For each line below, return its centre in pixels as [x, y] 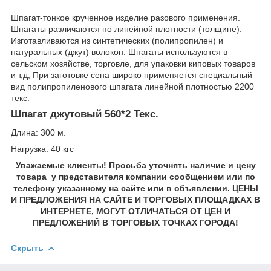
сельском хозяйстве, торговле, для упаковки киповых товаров [133, 63]
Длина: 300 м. [38, 132]
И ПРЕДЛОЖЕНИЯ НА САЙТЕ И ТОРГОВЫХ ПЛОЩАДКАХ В [135, 199]
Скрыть [27, 248]
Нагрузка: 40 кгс [42, 149]
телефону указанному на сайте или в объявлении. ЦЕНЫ [135, 188]
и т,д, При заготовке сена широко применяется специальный [132, 75]
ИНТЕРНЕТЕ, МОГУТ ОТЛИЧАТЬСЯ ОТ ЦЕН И [135, 211]
